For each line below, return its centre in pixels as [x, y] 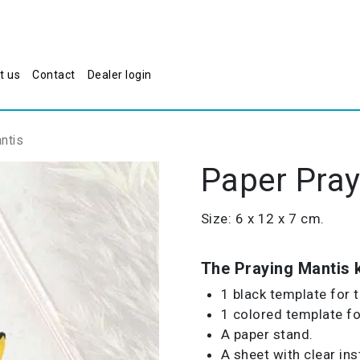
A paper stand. [267, 335]
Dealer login [119, 75]
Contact [54, 75]
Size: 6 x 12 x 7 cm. [262, 219]
